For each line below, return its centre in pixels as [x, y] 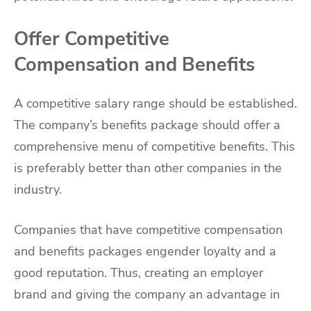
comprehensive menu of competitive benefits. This [154, 147]
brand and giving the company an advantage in [147, 295]
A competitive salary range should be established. [155, 104]
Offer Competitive [92, 39]
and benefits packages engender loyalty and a [145, 252]
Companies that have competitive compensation [148, 230]
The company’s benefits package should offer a [147, 125]
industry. [38, 190]
